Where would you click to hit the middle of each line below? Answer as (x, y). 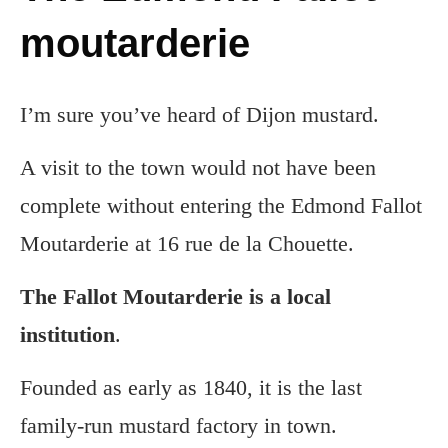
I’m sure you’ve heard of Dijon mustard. (199, 115)
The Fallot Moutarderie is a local (175, 297)
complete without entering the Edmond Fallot (221, 206)
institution (67, 335)
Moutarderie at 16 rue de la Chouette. (187, 244)
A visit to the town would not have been (198, 168)
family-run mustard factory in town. (178, 426)
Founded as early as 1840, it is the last (191, 388)
